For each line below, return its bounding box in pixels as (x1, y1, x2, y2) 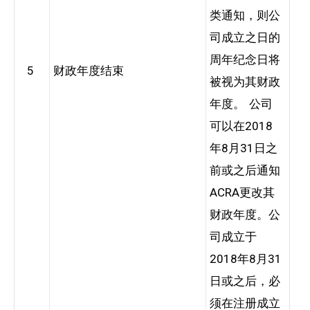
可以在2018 (210, 118, 273, 133)
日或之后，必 (210, 273, 280, 288)
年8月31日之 (210, 140, 277, 155)
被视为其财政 (210, 74, 280, 89)
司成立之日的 (210, 30, 280, 44)
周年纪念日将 (210, 52, 280, 66)
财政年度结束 (53, 63, 124, 77)
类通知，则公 (210, 8, 280, 22)
